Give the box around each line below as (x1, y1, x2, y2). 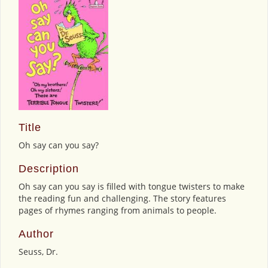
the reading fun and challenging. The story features (19, 193, 226, 205)
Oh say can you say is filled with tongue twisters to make (19, 181, 245, 193)
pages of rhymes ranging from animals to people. (19, 205, 217, 217)
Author (19, 228, 54, 240)
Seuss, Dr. (19, 246, 58, 258)
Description (19, 163, 79, 175)
